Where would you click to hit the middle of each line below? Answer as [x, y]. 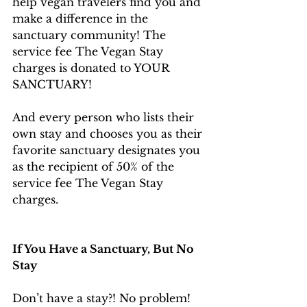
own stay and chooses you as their [109, 134]
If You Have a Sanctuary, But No [105, 249]
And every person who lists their [105, 118]
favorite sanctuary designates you [108, 150]
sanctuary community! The [91, 35]
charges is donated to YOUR [93, 68]
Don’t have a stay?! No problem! [103, 298]
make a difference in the [82, 19]
